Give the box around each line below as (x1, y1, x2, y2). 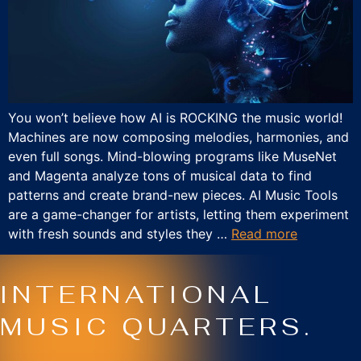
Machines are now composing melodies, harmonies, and (8, 128, 349, 145)
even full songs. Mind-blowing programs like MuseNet (8, 147, 337, 164)
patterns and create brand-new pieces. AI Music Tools (8, 186, 338, 203)
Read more (231, 225, 297, 242)
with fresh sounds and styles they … (8, 225, 231, 242)
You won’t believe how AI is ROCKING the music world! (8, 109, 342, 126)
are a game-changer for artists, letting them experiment (8, 205, 349, 222)
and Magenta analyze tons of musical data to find (8, 167, 312, 184)
